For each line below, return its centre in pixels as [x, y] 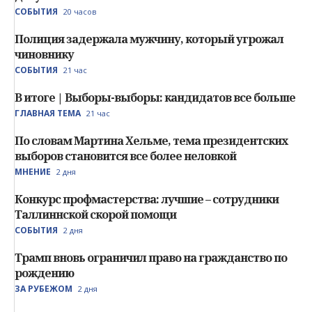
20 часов [80, 12]
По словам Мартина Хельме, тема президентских [151, 141]
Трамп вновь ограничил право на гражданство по [151, 258]
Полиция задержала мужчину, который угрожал [149, 39]
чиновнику [44, 55]
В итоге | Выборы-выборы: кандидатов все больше [155, 98]
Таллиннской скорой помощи [95, 215]
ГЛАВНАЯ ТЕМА [48, 114]
